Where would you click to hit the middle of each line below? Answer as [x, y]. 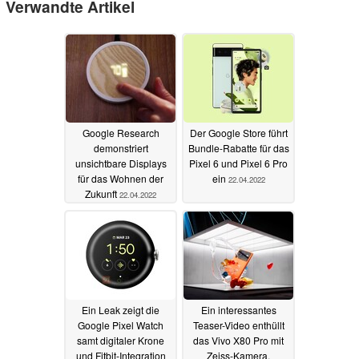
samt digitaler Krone [121, 340]
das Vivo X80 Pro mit [238, 340]
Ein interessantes [238, 309]
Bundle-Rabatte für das [238, 147]
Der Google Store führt [238, 132]
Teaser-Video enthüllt [238, 325]
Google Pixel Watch [121, 325]
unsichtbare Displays [121, 163]
